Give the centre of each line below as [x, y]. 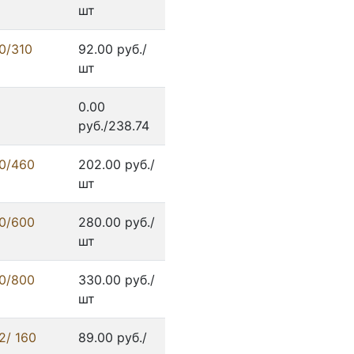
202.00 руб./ [117, 165]
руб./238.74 [114, 126]
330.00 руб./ [117, 280]
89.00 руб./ [113, 338]
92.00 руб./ [113, 49]
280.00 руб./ [117, 222]
